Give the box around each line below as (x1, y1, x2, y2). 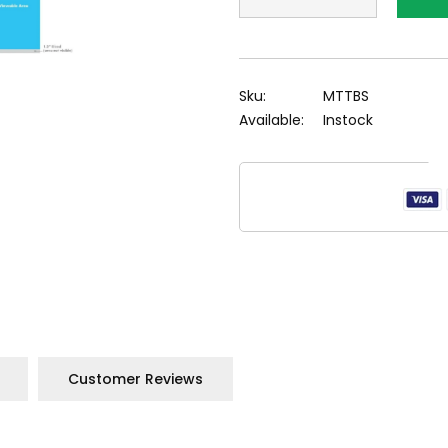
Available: (239, 110, 304, 130)
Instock (323, 110, 373, 130)
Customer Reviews (68, 369, 203, 390)
